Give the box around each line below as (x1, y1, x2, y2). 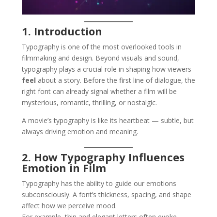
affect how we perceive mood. (21, 201, 117, 210)
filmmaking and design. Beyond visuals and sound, (21, 53, 179, 62)
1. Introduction (21, 24, 102, 38)
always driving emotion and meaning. (21, 127, 138, 136)
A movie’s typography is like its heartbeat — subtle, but (21, 116, 194, 125)
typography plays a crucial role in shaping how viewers (21, 64, 191, 74)
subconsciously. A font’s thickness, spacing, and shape (21, 190, 191, 199)
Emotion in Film (21, 160, 106, 175)
